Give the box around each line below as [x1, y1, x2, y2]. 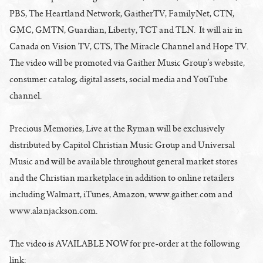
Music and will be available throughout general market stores [9, 156, 238, 166]
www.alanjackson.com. [9, 205, 97, 215]
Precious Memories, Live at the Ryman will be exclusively [9, 123, 225, 133]
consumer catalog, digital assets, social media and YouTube [9, 74, 228, 84]
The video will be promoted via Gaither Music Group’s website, [9, 58, 245, 68]
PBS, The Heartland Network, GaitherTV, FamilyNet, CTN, [9, 8, 234, 18]
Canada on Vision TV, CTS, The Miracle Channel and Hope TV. [9, 41, 250, 51]
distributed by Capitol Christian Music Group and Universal [9, 140, 235, 150]
